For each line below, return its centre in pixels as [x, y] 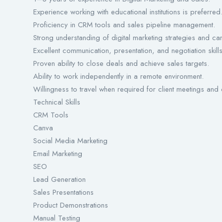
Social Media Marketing [70, 141]
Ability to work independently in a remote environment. [118, 77]
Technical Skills [57, 102]
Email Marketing [58, 154]
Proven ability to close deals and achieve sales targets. [121, 64]
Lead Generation [59, 180]
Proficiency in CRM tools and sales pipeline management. [124, 25]
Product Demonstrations [71, 205]
